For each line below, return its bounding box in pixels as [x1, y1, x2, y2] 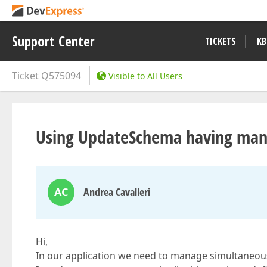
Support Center [12, 32, 95, 51]
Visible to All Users [108, 70, 182, 82]
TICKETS [205, 35, 236, 48]
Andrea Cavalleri [83, 185, 150, 199]
